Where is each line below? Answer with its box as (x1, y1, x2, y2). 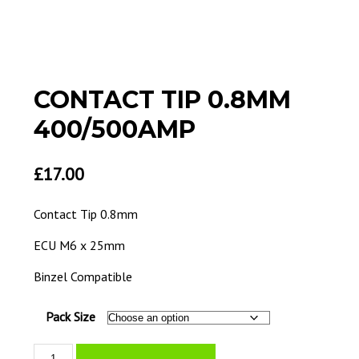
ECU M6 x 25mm (34, 237, 126, 254)
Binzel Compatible (34, 268, 133, 285)
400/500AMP (34, 115, 196, 145)
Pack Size (46, 309, 96, 325)
